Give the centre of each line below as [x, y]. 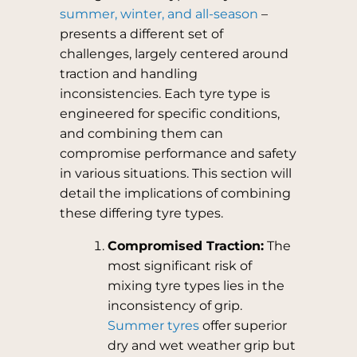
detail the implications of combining [175, 193]
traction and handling [128, 74]
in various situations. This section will [175, 173]
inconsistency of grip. [175, 306]
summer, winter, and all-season [159, 14]
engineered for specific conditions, [169, 114]
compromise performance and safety [178, 153]
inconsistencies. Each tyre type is [165, 94]
